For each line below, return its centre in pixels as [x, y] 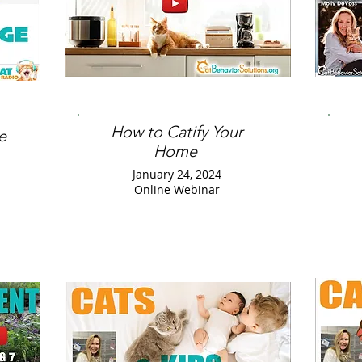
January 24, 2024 [177, 174]
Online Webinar [177, 189]
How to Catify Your [177, 132]
